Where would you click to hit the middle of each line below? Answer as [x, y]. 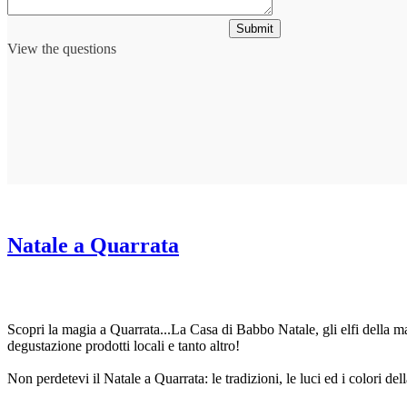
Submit [255, 28]
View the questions [62, 48]
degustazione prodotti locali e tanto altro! [124, 345]
